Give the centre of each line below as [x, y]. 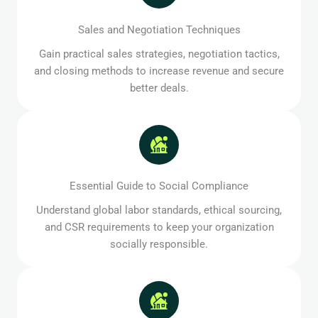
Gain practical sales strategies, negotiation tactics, [159, 54]
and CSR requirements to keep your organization [159, 227]
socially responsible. [159, 245]
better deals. [159, 88]
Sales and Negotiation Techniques [159, 30]
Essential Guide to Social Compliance [159, 186]
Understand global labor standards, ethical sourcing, [159, 210]
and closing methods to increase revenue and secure [159, 71]
